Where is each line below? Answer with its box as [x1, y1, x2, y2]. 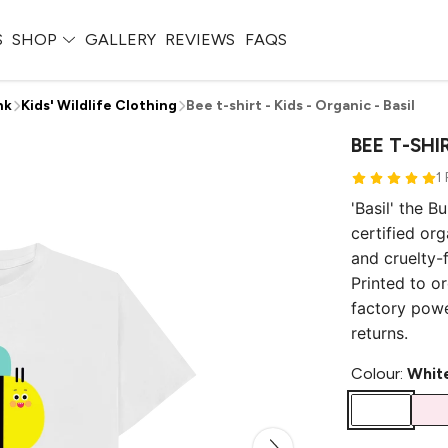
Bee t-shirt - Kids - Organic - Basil [186, 97, 415, 114]
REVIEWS [165, 30, 236, 49]
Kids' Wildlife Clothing [21, 97, 177, 114]
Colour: [351, 364, 407, 383]
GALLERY [84, 30, 156, 49]
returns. [351, 323, 408, 343]
